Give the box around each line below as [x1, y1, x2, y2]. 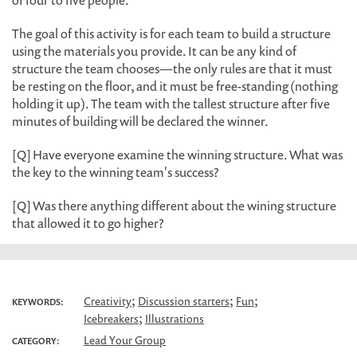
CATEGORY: [12, 335, 60, 347]
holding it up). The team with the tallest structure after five [12, 95, 330, 112]
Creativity [84, 293, 131, 308]
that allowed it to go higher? [12, 214, 164, 232]
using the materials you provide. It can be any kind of [12, 42, 296, 60]
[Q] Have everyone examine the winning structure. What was [12, 146, 343, 163]
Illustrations [145, 311, 204, 326]
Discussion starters [138, 293, 229, 308]
